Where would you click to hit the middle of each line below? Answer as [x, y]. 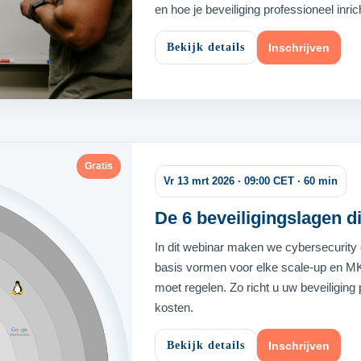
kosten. [174, 308]
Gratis [99, 166]
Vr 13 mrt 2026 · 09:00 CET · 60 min [251, 181]
